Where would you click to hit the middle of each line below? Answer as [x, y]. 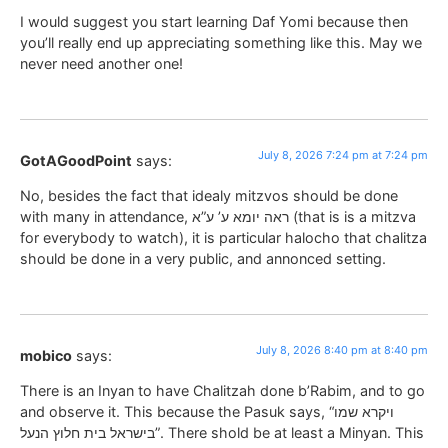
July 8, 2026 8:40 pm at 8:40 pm [342, 349]
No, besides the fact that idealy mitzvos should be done [209, 196]
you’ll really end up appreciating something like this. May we [221, 43]
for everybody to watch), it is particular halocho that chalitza [223, 238]
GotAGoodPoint [76, 160]
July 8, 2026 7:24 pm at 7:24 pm [343, 154]
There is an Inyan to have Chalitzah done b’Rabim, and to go [222, 390]
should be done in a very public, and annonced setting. [203, 259]
